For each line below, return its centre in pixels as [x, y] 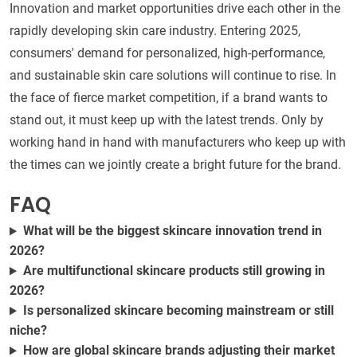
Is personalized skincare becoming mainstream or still [178, 311]
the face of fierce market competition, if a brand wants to [169, 98]
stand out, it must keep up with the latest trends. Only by [167, 120]
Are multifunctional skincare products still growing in [174, 271]
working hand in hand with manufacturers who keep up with [178, 143]
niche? [28, 331]
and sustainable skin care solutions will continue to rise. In [173, 76]
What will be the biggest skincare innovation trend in [172, 231]
